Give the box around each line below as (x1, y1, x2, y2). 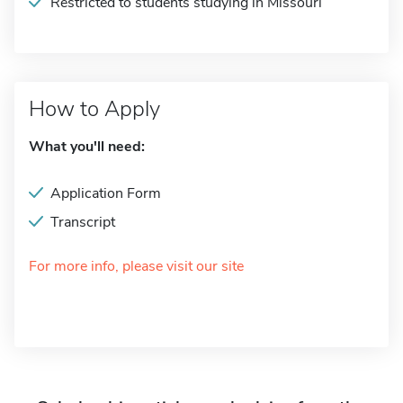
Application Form (50, 184, 161, 203)
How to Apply (29, 94, 160, 123)
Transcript (50, 212, 115, 232)
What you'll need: (29, 137, 145, 157)
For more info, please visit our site (29, 256, 244, 276)
